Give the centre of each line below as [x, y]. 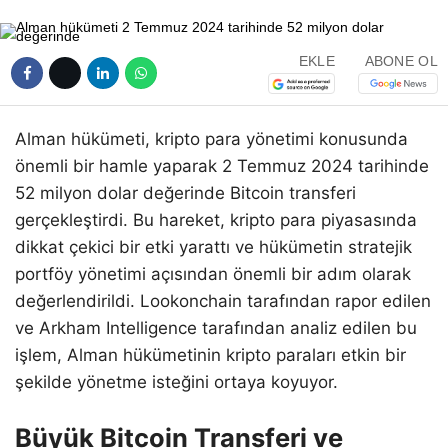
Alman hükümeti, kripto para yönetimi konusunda [211, 138]
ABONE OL [401, 61]
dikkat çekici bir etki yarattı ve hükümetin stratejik [213, 246]
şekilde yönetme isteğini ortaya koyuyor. [176, 381]
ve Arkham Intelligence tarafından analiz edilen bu [216, 327]
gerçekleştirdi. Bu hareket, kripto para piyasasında [216, 219]
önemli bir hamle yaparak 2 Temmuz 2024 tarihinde [222, 165]
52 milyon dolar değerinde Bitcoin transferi [185, 192]
